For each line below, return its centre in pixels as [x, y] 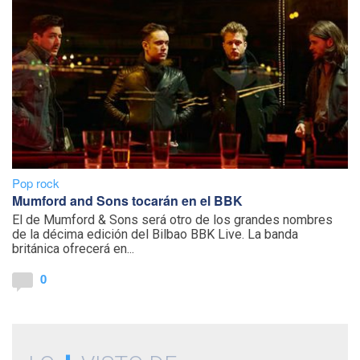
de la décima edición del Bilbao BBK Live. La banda [155, 235]
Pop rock [36, 183]
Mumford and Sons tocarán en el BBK [127, 201]
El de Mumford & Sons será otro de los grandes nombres [172, 220]
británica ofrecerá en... [73, 249]
